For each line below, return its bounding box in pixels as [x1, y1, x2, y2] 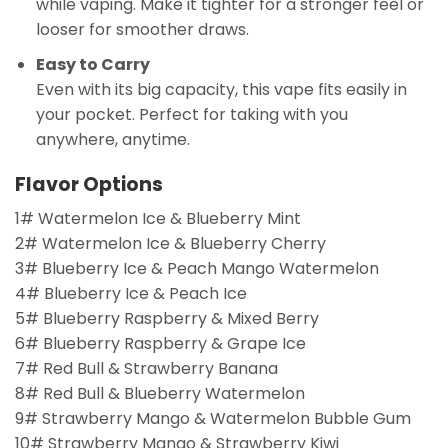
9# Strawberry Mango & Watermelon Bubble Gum [15, 407, 411, 431]
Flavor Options [15, 170, 163, 198]
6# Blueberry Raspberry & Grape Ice [15, 332, 306, 356]
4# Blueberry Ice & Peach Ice [15, 282, 247, 306]
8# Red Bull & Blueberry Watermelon [15, 382, 305, 406]
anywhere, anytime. [35, 127, 190, 151]
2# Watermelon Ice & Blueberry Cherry [15, 232, 326, 256]
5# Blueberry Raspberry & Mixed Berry [15, 307, 319, 331]
